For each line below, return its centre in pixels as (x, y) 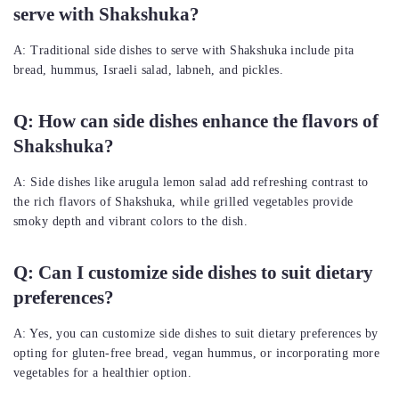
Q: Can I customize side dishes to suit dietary (193, 273)
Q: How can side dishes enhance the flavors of (196, 122)
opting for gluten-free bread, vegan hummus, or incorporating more (197, 354)
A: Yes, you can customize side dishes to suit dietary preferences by (196, 334)
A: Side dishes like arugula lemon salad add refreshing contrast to (191, 183)
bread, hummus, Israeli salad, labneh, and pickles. (149, 70)
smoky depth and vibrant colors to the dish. (131, 222)
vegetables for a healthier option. (103, 373)
